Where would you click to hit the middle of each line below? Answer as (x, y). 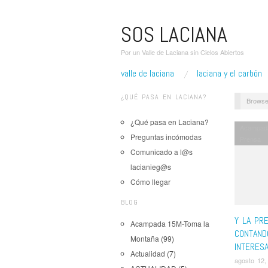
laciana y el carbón (229, 73)
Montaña (145, 238)
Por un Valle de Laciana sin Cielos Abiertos (182, 52)
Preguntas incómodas (166, 137)
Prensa (250, 138)
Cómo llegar (150, 182)
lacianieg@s (151, 167)
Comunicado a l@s (162, 152)
